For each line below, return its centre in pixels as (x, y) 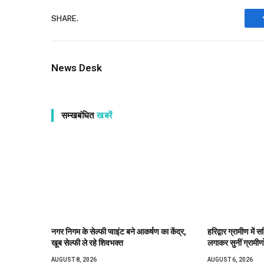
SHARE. (65, 18)
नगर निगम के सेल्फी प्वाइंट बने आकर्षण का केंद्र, (119, 231)
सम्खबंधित (79, 116)
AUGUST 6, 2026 (230, 259)
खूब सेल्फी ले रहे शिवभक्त (87, 242)
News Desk (77, 68)
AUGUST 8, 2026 (74, 259)
